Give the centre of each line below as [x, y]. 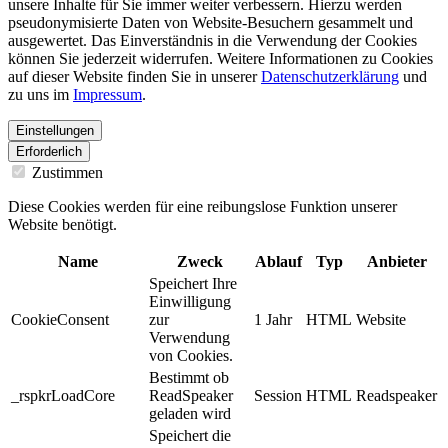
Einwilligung [190, 301]
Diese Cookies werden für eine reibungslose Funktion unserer [202, 206]
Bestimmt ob [189, 377]
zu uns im [40, 94]
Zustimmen [65, 172]
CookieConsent [60, 319]
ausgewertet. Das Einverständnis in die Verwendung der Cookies [212, 40]
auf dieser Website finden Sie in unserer [134, 76]
